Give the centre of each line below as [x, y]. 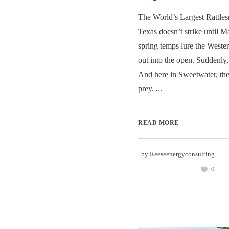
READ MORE [158, 122]
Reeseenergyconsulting [182, 154]
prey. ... [150, 88]
